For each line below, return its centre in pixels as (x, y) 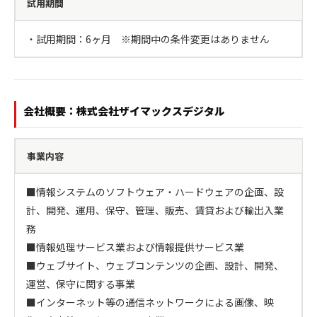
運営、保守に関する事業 (81, 284)
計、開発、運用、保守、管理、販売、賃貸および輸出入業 (155, 210)
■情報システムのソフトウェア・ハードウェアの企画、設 (155, 192)
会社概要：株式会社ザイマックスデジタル (124, 111)
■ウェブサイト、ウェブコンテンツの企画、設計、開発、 (155, 265)
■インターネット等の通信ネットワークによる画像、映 (150, 302)
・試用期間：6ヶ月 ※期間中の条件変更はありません (148, 39)
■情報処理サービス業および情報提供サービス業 (135, 247)
